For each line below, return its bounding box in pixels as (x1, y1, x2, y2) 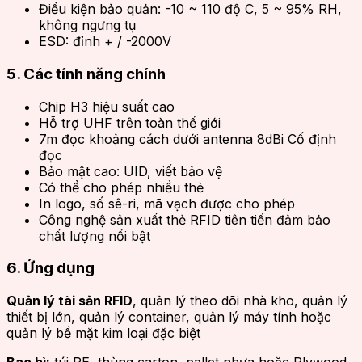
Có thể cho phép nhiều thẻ (39, 179, 204, 196)
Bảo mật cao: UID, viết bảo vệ (39, 162, 222, 179)
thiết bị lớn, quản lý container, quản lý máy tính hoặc (6, 309, 331, 326)
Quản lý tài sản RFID (6, 293, 133, 309)
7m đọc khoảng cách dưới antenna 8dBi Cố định (39, 130, 336, 147)
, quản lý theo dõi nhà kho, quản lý (133, 293, 347, 309)
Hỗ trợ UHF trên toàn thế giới (39, 114, 221, 131)
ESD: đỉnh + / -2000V (39, 33, 171, 50)
